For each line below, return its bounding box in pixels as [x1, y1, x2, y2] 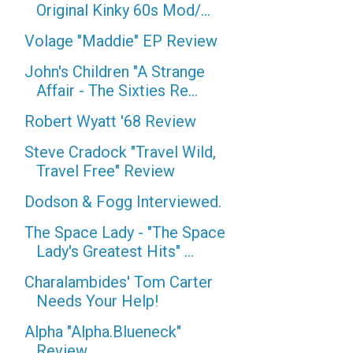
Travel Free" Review [36, 162, 175, 180]
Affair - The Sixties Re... [36, 81, 198, 100]
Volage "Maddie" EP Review [24, 32, 217, 50]
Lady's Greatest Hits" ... [36, 242, 194, 261]
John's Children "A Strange [24, 62, 205, 81]
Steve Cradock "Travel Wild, [24, 143, 216, 162]
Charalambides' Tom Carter [24, 273, 213, 292]
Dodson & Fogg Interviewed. [24, 192, 221, 211]
